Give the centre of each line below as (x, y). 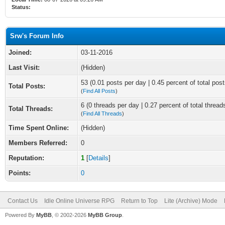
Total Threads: (31, 109)
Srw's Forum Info (37, 36)
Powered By (21, 215)
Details (98, 158)
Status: (21, 7)
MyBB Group (105, 215)
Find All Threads (102, 114)
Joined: (20, 52)
